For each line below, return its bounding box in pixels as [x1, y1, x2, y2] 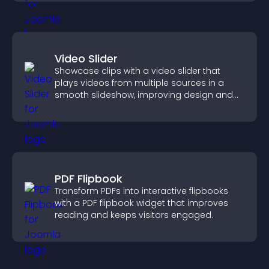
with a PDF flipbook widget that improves [55, 197, 228, 209]
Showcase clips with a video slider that [55, 65, 220, 77]
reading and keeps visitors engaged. [55, 209, 213, 221]
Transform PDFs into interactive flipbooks [55, 185, 228, 197]
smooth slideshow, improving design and [55, 89, 233, 101]
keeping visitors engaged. [55, 101, 166, 113]
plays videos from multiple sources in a [55, 77, 224, 89]
